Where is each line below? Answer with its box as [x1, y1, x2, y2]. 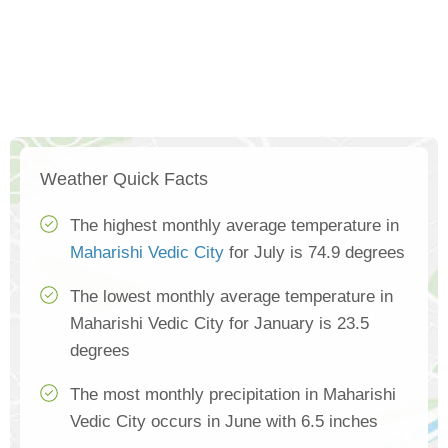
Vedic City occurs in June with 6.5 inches [70, 412, 378, 431]
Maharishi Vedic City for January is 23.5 [70, 314, 369, 333]
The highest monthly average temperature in [70, 216, 399, 235]
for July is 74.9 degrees [224, 243, 405, 262]
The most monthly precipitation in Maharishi [70, 385, 396, 404]
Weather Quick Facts [40, 169, 208, 189]
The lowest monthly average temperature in [70, 287, 393, 306]
